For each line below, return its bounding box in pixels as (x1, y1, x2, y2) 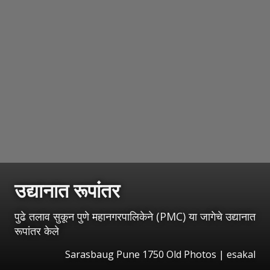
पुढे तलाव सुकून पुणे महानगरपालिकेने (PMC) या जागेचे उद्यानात (14, 209, 256, 224)
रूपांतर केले (14, 223, 59, 238)
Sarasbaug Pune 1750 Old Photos (65, 247, 216, 261)
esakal (227, 247, 256, 261)
